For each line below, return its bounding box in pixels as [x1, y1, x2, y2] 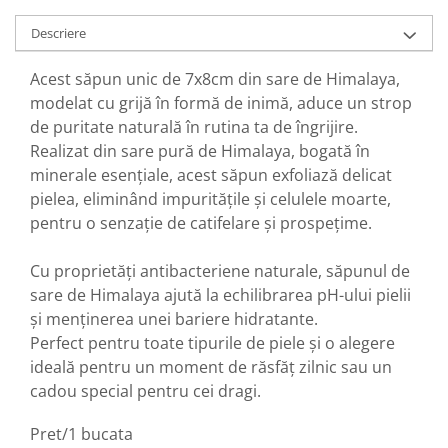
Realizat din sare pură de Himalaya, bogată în [30, 140, 370, 162]
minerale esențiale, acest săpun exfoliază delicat [30, 164, 392, 186]
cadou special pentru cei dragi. [30, 380, 261, 402]
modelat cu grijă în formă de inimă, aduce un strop [30, 92, 412, 114]
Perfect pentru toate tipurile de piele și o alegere [30, 332, 395, 354]
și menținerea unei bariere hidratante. [30, 308, 318, 330]
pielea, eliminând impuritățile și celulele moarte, [30, 188, 391, 210]
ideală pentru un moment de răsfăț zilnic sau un [30, 356, 392, 378]
